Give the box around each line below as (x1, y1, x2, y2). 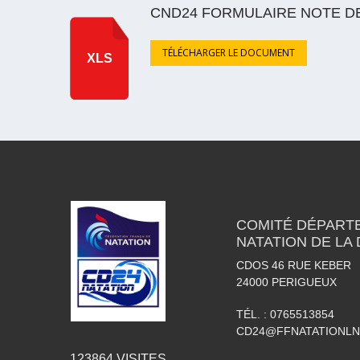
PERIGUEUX (272, 275, 337, 288)
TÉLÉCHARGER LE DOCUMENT (162, 45, 295, 59)
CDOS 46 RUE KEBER (236, 258, 351, 272)
